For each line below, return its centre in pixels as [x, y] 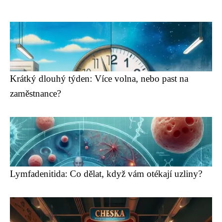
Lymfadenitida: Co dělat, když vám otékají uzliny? [106, 174]
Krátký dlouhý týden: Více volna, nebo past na [99, 79]
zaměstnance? [35, 93]
